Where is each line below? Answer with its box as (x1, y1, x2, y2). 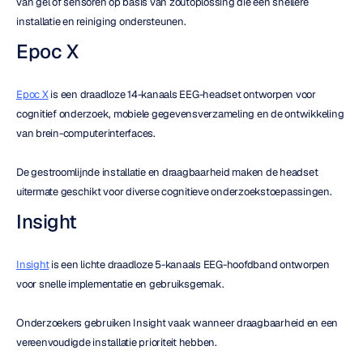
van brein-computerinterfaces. (16, 126, 156, 140)
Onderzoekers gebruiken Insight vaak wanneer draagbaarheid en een (16, 316, 338, 330)
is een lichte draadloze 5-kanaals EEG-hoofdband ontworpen (49, 258, 330, 271)
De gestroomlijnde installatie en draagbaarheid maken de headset (16, 165, 318, 179)
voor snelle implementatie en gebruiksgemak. (16, 277, 224, 291)
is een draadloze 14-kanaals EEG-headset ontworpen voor (48, 88, 316, 101)
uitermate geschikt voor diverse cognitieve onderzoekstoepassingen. (16, 185, 332, 199)
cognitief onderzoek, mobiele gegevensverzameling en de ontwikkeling (16, 107, 344, 121)
